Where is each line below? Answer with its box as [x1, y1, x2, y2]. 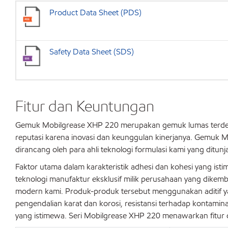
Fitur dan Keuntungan [15, 96, 154, 116]
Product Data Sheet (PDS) [49, 7, 141, 18]
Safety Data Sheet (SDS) [49, 46, 134, 57]
